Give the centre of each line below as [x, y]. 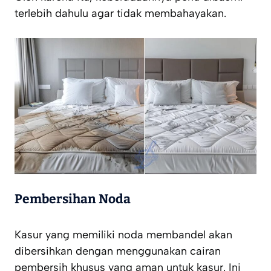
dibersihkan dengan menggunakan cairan [118, 251]
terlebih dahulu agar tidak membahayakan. [120, 14]
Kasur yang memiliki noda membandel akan [123, 235]
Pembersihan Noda [73, 199]
